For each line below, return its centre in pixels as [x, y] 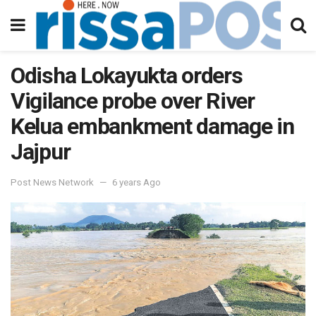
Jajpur [41, 152]
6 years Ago [136, 182]
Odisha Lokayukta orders [127, 75]
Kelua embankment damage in [152, 126]
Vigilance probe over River [133, 101]
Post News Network [52, 182]
